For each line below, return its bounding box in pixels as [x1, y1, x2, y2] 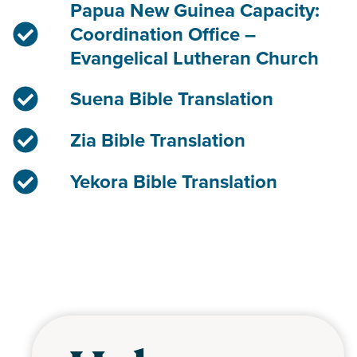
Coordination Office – [70, 20, 256, 48]
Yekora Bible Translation [70, 167, 277, 195]
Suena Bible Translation [70, 84, 273, 112]
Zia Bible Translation [70, 126, 245, 154]
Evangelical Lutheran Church [70, 44, 319, 72]
